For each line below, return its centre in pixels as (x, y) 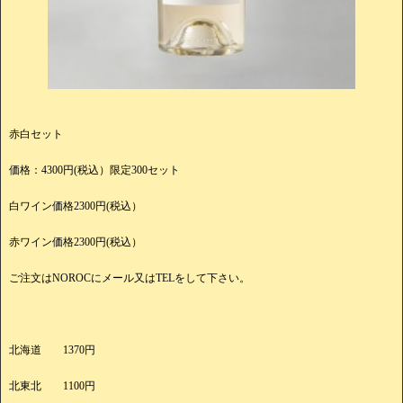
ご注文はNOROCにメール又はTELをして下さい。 (130, 278)
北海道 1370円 (52, 350)
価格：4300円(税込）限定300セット (94, 170)
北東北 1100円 (52, 386)
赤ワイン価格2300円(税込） (76, 242)
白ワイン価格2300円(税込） (76, 206)
